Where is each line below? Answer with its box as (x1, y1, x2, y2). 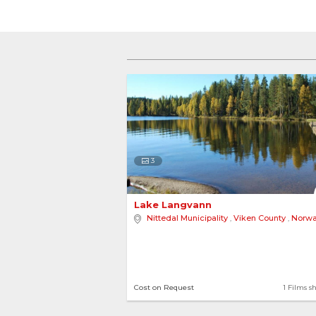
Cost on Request (134, 283, 194, 292)
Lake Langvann (134, 199, 214, 210)
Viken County (233, 213, 286, 223)
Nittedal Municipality (147, 213, 228, 223)
